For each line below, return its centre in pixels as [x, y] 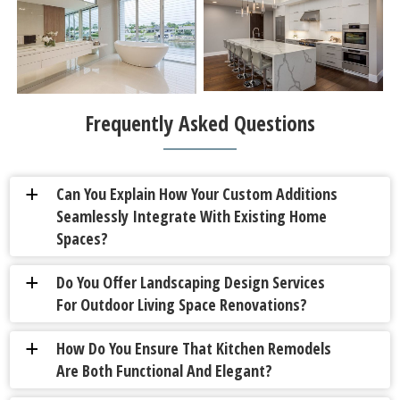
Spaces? [83, 239]
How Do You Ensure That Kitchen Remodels [194, 349]
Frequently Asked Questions [200, 124]
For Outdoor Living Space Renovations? [182, 305]
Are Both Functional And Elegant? [165, 371]
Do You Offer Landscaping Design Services [191, 283]
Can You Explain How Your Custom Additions [197, 194]
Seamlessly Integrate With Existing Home [192, 217]
